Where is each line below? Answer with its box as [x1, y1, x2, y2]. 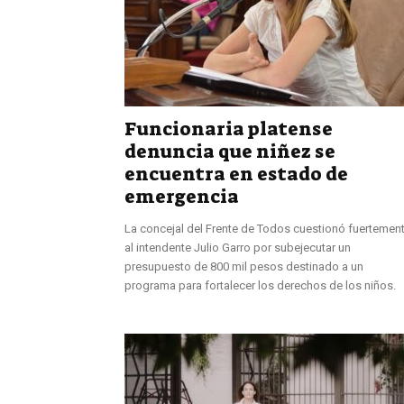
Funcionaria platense [124, 115, 333, 142]
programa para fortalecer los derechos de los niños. [124, 278, 396, 292]
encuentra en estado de [124, 161, 348, 187]
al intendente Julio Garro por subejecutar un [124, 240, 351, 254]
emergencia [124, 183, 239, 209]
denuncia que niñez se [124, 138, 335, 164]
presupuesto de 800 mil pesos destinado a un [124, 259, 363, 273]
